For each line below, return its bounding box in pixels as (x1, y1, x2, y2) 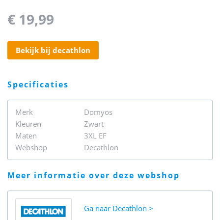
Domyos (84, 107, 112, 117)
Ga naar (84, 203, 112, 213)
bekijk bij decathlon (21, 45, 90, 55)
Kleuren (15, 119, 41, 129)
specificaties (13, 79, 69, 90)
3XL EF (84, 131, 107, 140)
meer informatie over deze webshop (16, 170, 180, 181)
